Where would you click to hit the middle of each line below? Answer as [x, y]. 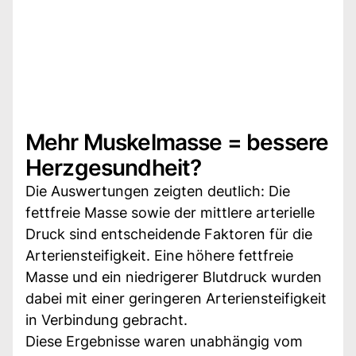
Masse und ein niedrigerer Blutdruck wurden [174, 277]
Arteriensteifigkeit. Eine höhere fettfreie [159, 255]
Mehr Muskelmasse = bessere [177, 142]
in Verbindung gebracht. [106, 319]
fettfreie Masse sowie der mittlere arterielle [170, 212]
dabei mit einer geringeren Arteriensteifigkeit [176, 298]
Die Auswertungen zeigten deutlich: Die [158, 191]
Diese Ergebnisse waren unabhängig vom [164, 341]
